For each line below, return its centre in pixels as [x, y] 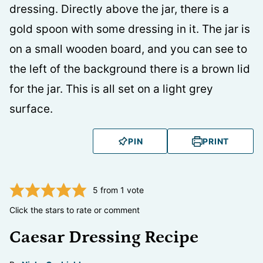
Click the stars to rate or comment [77, 210]
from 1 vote [121, 190]
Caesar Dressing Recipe [104, 237]
